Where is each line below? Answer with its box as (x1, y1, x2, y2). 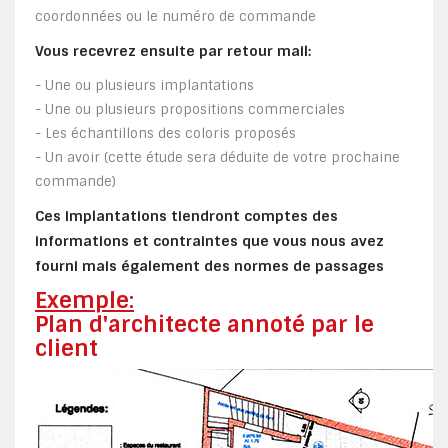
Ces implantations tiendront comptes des (35, 207, 338, 226)
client (35, 334, 98, 364)
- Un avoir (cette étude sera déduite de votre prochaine (35, 149, 400, 167)
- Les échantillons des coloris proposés (35, 125, 300, 143)
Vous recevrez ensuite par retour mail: (35, 42, 311, 61)
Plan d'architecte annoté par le (35, 310, 374, 340)
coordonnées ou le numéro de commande (35, 8, 316, 26)
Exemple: (35, 286, 134, 316)
